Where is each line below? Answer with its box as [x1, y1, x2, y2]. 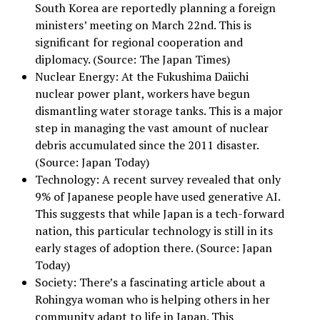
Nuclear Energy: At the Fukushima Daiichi [34, 69, 249, 85]
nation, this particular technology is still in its [34, 223, 273, 239]
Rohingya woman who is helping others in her [34, 291, 270, 308]
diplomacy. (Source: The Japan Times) [34, 51, 230, 68]
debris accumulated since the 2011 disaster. [34, 137, 259, 154]
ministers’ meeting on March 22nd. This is [34, 17, 251, 34]
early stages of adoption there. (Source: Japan [34, 240, 272, 256]
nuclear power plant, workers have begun [34, 86, 250, 102]
